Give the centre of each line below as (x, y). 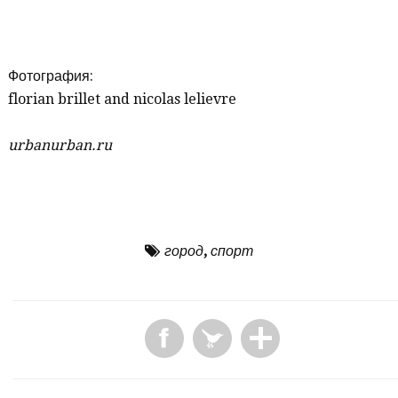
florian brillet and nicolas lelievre (123, 99)
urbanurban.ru (60, 146)
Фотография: (51, 76)
